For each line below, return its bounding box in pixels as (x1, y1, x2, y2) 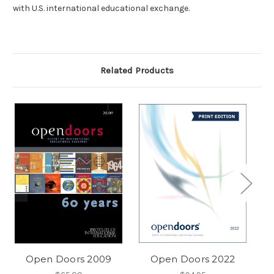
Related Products (100, 65, 174, 76)
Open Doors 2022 (150, 253, 235, 265)
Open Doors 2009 (25, 253, 112, 265)
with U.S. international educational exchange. (13, 3, 190, 14)
